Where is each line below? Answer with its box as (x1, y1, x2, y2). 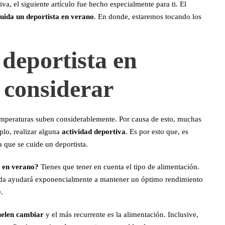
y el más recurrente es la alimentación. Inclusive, (44, 210, 198, 218)
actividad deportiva (62, 128, 126, 136)
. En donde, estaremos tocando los (94, 13, 201, 21)
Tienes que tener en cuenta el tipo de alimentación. (41, 163, 199, 171)
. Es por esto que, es (126, 128, 188, 136)
